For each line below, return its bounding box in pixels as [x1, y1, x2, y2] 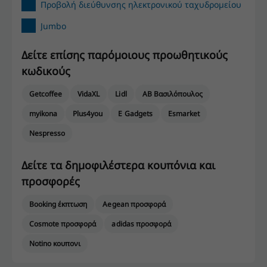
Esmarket [167, 108, 200, 119]
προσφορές [21, 174, 80, 188]
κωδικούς [21, 64, 70, 78]
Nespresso [29, 128, 66, 138]
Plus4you [73, 108, 103, 119]
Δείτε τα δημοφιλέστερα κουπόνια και [21, 158, 215, 172]
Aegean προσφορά [103, 199, 166, 209]
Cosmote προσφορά [29, 219, 97, 229]
